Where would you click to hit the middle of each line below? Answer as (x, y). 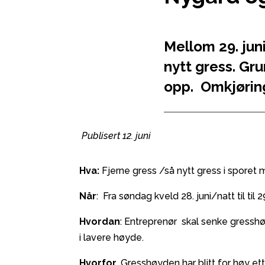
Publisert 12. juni (115, 136)
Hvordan (100, 222)
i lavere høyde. (112, 238)
